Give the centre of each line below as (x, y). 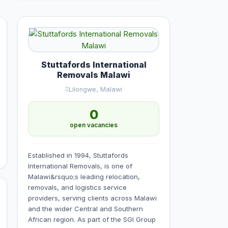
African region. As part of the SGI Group (92, 219)
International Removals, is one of (80, 166)
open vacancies (94, 125)
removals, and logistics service (77, 187)
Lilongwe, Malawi (95, 89)
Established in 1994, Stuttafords (78, 155)
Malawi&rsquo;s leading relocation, (84, 177)
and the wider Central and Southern (85, 209)
